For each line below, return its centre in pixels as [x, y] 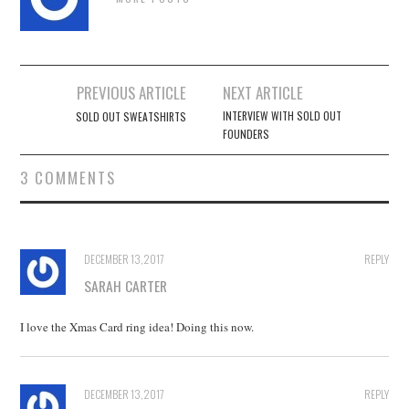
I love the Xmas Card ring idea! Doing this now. [137, 326]
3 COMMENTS [68, 177]
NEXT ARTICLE [263, 92]
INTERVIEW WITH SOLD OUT [283, 115]
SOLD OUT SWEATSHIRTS [131, 116]
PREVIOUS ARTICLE [131, 92]
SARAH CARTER [126, 285]
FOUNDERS [246, 133]
